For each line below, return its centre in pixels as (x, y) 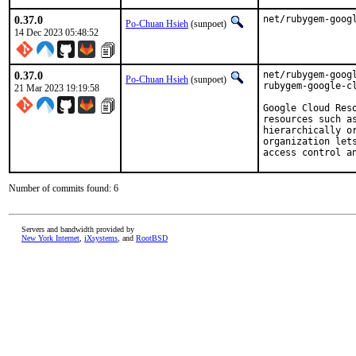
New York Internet (50, 238)
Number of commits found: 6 (64, 188)
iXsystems (101, 238)
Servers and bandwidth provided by (78, 229)
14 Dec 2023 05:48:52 (56, 33)
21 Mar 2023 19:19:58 (57, 88)
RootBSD (152, 238)
